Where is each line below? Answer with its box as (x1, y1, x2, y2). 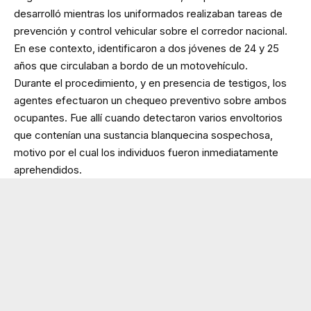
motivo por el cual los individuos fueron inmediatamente (14, 145, 278, 159)
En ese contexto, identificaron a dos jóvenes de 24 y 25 (14, 41, 279, 55)
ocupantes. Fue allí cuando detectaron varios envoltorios (14, 110, 283, 124)
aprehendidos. (14, 162, 82, 176)
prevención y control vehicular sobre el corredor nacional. (14, 24, 287, 37)
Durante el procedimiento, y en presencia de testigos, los (14, 76, 287, 90)
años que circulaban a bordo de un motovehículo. (14, 58, 248, 72)
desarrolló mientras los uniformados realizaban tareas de (14, 6, 283, 20)
